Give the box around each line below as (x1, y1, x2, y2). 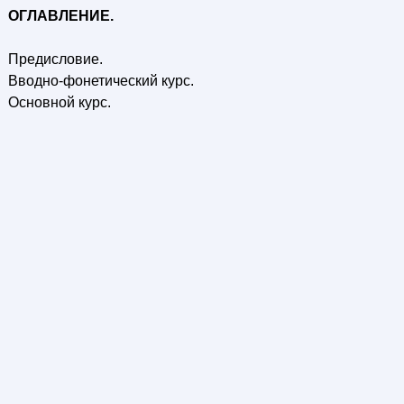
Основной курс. (7, 95, 111, 110)
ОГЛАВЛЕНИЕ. (7, 8, 114, 23)
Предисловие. (7, 51, 103, 67)
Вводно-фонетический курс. (7, 73, 194, 88)
